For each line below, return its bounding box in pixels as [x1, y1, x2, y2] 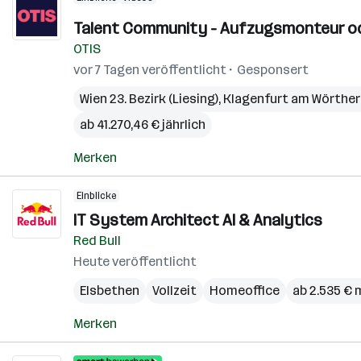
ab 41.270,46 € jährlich [80, 117, 205, 132]
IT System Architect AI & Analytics [73, 210, 322, 230]
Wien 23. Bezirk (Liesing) [80, 91, 218, 106]
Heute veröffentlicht [73, 254, 197, 269]
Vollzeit [152, 283, 197, 298]
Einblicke [77, 190, 116, 201]
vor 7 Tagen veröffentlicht [73, 62, 226, 77]
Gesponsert [237, 62, 309, 77]
